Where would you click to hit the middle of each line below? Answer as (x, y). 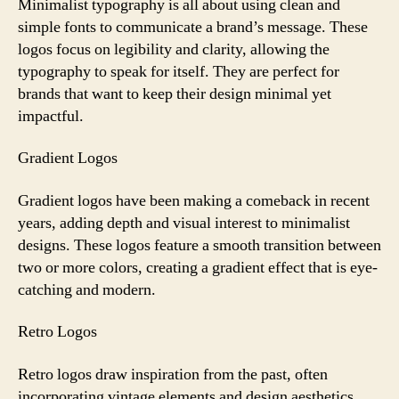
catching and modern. (87, 289)
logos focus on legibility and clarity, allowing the (174, 49)
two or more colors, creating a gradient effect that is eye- (198, 267)
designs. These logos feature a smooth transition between (199, 245)
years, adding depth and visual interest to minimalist (184, 223)
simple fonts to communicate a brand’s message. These (193, 27)
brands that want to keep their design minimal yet (175, 94)
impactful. (51, 116)
